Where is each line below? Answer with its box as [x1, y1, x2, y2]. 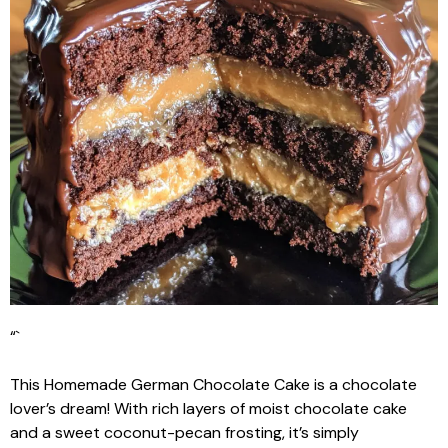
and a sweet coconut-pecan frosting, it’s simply [10, 422, 359, 443]
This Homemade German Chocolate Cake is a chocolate [10, 374, 417, 395]
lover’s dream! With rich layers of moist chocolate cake [10, 398, 407, 419]
